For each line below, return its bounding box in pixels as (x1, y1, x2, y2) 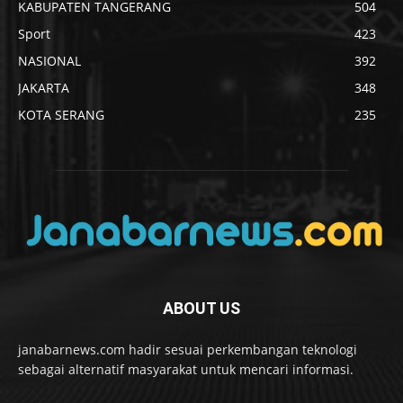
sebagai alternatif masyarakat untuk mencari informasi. (18, 360, 354, 378)
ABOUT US (163, 298, 240, 318)
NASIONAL (18, 51, 81, 69)
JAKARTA (18, 78, 69, 96)
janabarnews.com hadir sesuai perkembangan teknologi (18, 340, 357, 358)
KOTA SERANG (18, 105, 104, 123)
